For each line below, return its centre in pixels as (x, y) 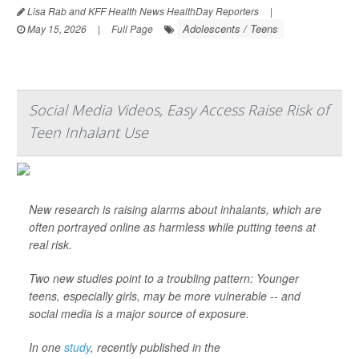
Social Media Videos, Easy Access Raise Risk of (179, 110)
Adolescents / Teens (230, 28)
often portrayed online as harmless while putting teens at (172, 227)
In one (46, 347)
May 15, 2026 (56, 28)
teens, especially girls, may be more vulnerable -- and (165, 296)
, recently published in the (155, 347)
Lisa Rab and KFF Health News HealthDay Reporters (142, 11)
